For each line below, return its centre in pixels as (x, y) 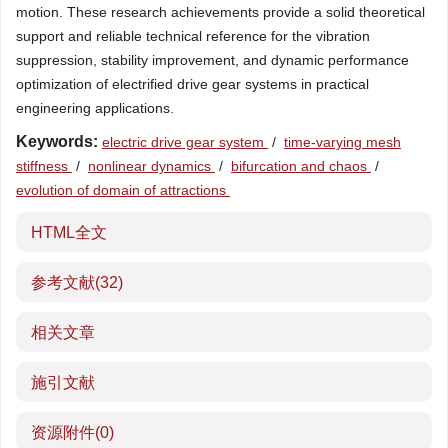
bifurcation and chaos (301, 166)
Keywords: (57, 141)
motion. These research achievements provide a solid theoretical (220, 12)
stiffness (44, 166)
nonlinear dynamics (151, 166)
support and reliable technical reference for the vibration (193, 36)
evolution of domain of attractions (123, 190)
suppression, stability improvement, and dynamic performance (212, 60)
